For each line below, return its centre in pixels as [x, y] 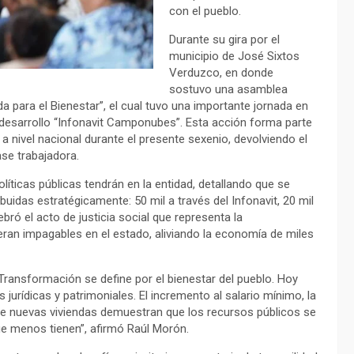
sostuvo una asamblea [228, 90]
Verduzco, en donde [221, 73]
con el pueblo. [205, 11]
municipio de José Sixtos [234, 56]
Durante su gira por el [224, 40]
